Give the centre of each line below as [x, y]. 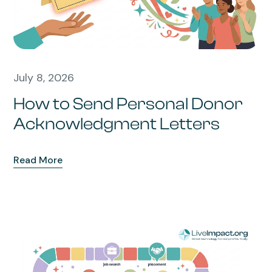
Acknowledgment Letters [117, 124]
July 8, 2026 [44, 77]
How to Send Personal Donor [128, 104]
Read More [38, 160]
